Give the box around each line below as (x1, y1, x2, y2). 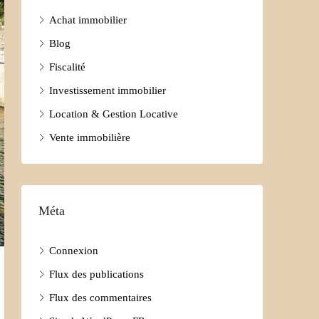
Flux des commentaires (49, 291, 152, 303)
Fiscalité (49, 61, 85, 73)
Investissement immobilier (49, 84, 166, 96)
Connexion (49, 244, 98, 256)
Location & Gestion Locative (49, 108, 178, 120)
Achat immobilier (49, 14, 127, 26)
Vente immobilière (49, 131, 130, 143)
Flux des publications (49, 268, 144, 280)
